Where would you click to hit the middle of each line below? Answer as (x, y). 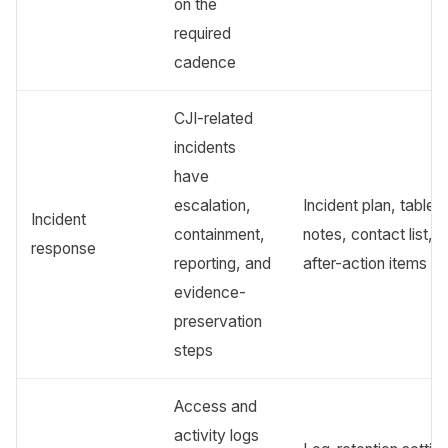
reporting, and (223, 263)
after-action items (365, 263)
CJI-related (214, 118)
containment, (220, 234)
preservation (218, 321)
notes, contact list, (368, 234)
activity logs (217, 435)
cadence (205, 62)
